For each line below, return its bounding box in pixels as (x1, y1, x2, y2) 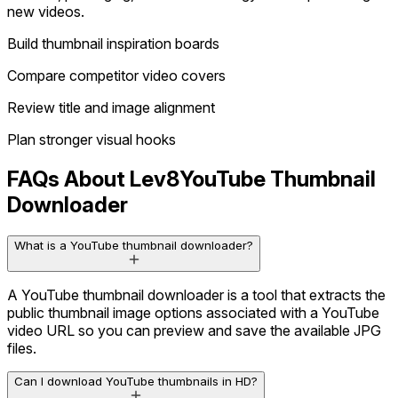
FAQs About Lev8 (7, 165, 179, 192)
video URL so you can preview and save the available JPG (7, 321, 381, 339)
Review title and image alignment (7, 98, 215, 116)
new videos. (7, 2, 84, 20)
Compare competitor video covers (7, 66, 226, 84)
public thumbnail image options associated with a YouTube (7, 303, 379, 322)
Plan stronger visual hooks (7, 130, 176, 148)
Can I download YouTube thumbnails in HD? (14, 373, 258, 388)
